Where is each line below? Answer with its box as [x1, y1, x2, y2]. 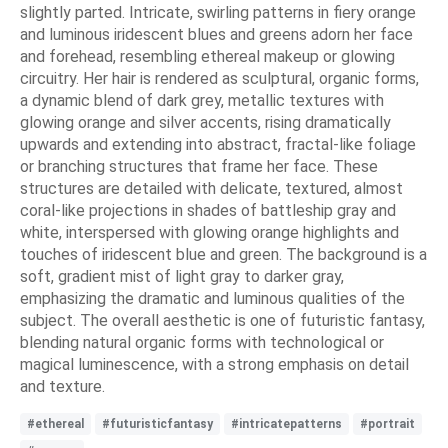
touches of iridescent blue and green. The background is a [20, 244, 427, 264]
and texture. [20, 376, 105, 396]
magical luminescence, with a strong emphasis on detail [20, 354, 409, 374]
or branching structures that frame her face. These [20, 156, 378, 176]
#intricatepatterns [231, 416, 342, 431]
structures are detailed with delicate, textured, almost [20, 178, 403, 198]
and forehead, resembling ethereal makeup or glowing [20, 46, 395, 66]
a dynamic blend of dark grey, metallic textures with [20, 90, 384, 110]
